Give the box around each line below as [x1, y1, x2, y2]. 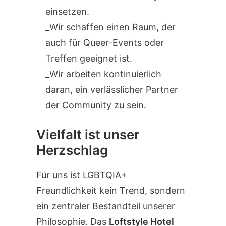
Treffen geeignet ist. [45, 53, 132, 64]
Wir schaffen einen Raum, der [49, 22, 176, 32]
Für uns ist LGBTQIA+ [36, 169, 127, 180]
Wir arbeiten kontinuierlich [49, 69, 161, 79]
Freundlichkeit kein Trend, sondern [36, 185, 185, 196]
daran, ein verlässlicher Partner [45, 84, 178, 95]
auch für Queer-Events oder [45, 37, 164, 48]
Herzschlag [36, 142, 108, 158]
